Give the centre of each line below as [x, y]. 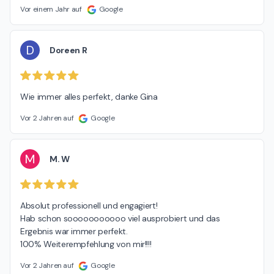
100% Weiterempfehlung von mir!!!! [86, 244]
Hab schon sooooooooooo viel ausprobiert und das [120, 218]
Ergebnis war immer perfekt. [74, 231]
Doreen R [68, 50]
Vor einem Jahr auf [51, 9]
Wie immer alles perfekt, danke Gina [89, 97]
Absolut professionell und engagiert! [89, 205]
